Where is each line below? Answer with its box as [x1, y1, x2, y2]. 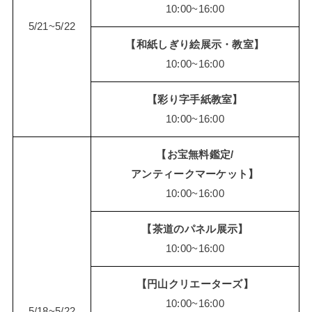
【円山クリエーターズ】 [136, 278, 254, 290]
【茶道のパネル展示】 [141, 223, 249, 235]
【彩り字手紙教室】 [147, 93, 243, 105]
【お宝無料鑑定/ [156, 148, 234, 160]
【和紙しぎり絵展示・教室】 [125, 38, 265, 50]
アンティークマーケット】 [131, 168, 259, 180]
